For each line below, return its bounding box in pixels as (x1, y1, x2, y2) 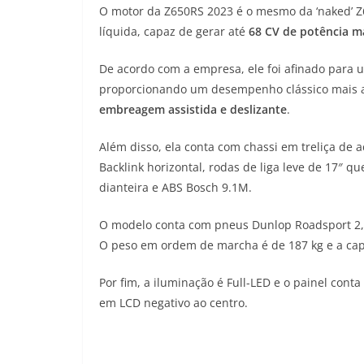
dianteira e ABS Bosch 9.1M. (99, 180, 252, 196)
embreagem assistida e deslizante (99, 102, 287, 118)
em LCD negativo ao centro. (99, 295, 248, 311)
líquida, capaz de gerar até (99, 24, 249, 40)
